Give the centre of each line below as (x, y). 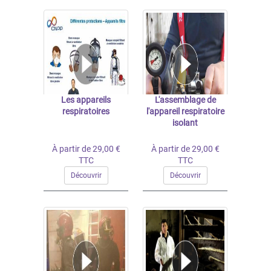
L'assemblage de (185, 100)
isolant (185, 123)
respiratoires (86, 111)
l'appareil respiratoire (185, 111)
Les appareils (86, 100)
